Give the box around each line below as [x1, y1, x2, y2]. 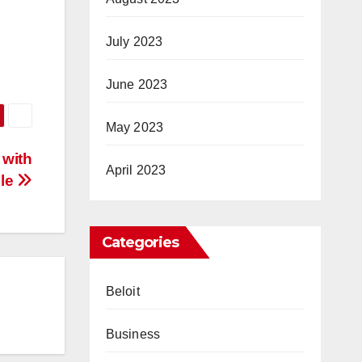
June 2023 [105, 78, 168, 91]
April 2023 [105, 163, 166, 177]
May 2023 [105, 120, 164, 134]
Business [105, 327, 161, 341]
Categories [101, 234, 179, 251]
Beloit [105, 284, 140, 298]
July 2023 [105, 35, 163, 48]
